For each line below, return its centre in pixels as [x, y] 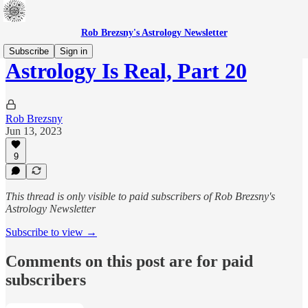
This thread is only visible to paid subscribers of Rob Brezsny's [140, 196]
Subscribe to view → [51, 232]
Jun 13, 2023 [34, 131]
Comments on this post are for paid [129, 261]
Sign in [74, 51]
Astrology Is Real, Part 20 [126, 71]
